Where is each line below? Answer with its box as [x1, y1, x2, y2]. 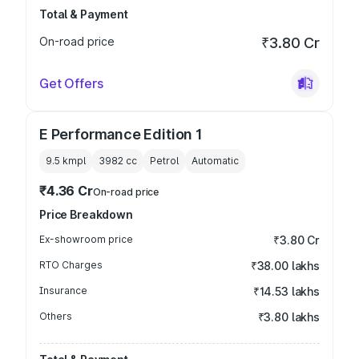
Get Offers [39, 75, 103, 91]
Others [39, 310, 72, 322]
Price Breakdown [39, 208, 133, 221]
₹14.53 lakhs [252, 284, 320, 298]
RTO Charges [39, 259, 103, 271]
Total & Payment [39, 7, 128, 21]
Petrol [150, 155, 179, 167]
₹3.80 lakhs [257, 310, 320, 324]
